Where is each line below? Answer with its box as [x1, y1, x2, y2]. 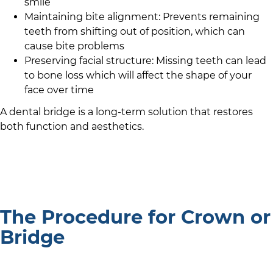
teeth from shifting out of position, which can [24, 26, 245, 38]
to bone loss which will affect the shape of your [24, 69, 252, 82]
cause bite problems [24, 40, 124, 52]
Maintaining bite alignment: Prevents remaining [24, 11, 260, 23]
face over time [24, 84, 94, 96]
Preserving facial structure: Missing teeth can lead [24, 55, 266, 67]
